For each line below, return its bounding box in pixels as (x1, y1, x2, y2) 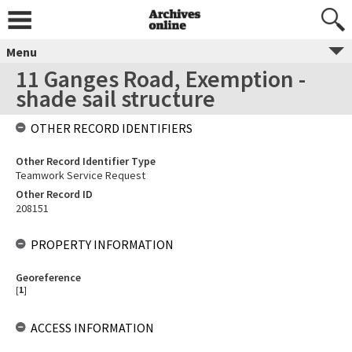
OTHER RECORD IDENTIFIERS (31, 120, 192, 136)
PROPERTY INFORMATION (31, 236, 174, 252)
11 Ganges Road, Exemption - (16, 64, 306, 93)
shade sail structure (16, 83, 215, 113)
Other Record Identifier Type (16, 154, 156, 168)
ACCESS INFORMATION (31, 320, 154, 335)
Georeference (16, 270, 81, 284)
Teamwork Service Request (16, 168, 145, 182)
